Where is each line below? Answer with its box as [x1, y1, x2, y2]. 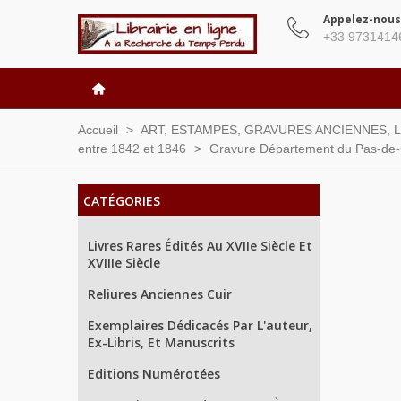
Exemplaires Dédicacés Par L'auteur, [88, 317, 312, 334]
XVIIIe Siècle [88, 254, 160, 271]
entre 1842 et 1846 [78, 141, 186, 156]
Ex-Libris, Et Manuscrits [88, 334, 235, 351]
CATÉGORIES [83, 192, 160, 209]
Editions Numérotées [88, 365, 220, 382]
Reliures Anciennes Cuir [88, 286, 232, 303]
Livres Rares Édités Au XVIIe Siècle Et [88, 237, 312, 254]
